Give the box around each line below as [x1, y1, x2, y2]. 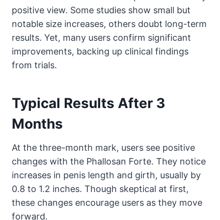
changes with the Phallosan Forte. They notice [12, 156, 206, 166]
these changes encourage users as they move [12, 197, 202, 208]
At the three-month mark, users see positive [12, 142, 195, 153]
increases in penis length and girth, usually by [12, 169, 201, 180]
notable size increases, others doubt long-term [12, 18, 207, 29]
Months [12, 115, 63, 132]
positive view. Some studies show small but [12, 4, 191, 15]
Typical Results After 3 [12, 94, 165, 111]
